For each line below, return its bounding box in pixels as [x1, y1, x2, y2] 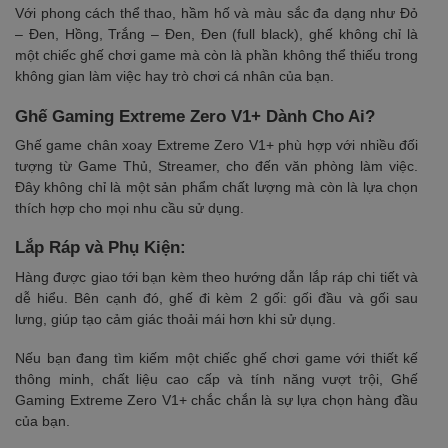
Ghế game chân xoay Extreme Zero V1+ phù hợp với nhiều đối [15, 136, 418, 153]
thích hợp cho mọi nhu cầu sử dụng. [15, 199, 244, 216]
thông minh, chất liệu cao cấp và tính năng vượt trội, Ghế [15, 370, 418, 387]
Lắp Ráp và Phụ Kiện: [15, 238, 186, 258]
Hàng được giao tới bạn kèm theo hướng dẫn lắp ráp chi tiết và [15, 268, 418, 285]
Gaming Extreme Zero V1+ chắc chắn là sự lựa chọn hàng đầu [15, 391, 418, 408]
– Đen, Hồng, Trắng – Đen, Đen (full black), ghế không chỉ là [15, 26, 418, 43]
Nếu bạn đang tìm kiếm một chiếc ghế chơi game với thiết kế [15, 349, 418, 366]
